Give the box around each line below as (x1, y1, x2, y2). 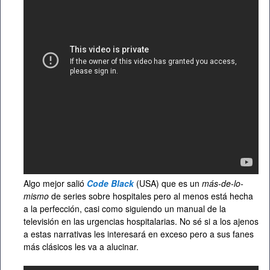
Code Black (84, 177, 134, 190)
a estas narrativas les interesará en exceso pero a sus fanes (24, 228, 254, 240)
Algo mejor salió (24, 177, 84, 190)
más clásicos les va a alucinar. (24, 240, 139, 253)
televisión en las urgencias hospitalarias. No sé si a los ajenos (24, 215, 259, 228)
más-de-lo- (202, 177, 243, 190)
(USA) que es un (134, 177, 202, 190)
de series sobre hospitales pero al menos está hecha (49, 190, 253, 202)
